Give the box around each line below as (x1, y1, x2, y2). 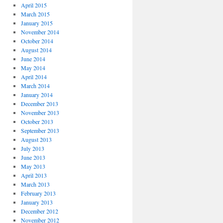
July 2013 (20, 144, 44, 152)
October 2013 (20, 117, 53, 125)
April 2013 (20, 171, 47, 179)
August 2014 (20, 46, 52, 54)
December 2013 (20, 100, 58, 108)
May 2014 (20, 64, 45, 72)
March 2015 (20, 10, 50, 18)
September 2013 (20, 126, 59, 134)
